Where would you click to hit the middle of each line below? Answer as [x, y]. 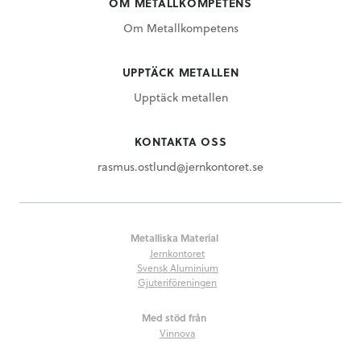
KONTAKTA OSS [180, 141]
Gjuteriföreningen [177, 282]
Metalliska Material [174, 237]
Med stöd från [174, 317]
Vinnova [177, 332]
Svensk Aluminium [177, 267]
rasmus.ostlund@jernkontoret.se [180, 166]
